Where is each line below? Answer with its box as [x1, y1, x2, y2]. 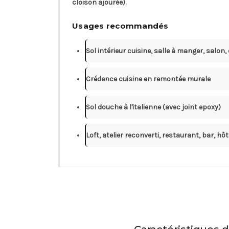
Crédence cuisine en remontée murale [86, 74, 211, 83]
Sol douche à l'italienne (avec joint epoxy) [86, 102, 221, 111]
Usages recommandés [72, 20, 169, 31]
